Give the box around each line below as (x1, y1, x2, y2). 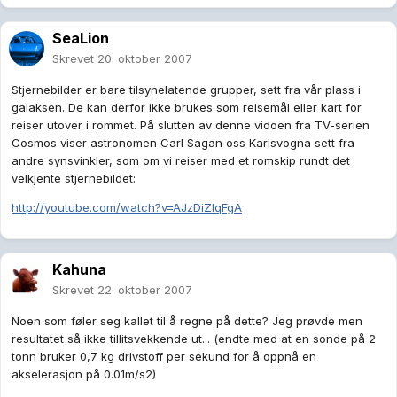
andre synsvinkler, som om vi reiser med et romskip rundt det (12, 153, 350, 168)
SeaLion (52, 29, 109, 48)
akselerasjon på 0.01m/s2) (12, 367, 156, 382)
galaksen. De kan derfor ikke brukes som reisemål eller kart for (12, 100, 362, 115)
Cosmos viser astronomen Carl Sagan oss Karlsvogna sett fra (12, 136, 354, 151)
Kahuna (52, 261, 106, 279)
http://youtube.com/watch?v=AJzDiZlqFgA (12, 200, 242, 215)
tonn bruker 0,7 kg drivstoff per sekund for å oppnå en (12, 349, 316, 364)
